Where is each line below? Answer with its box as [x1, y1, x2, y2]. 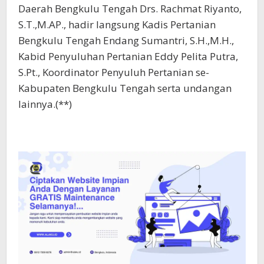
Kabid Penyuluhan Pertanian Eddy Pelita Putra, [18, 49, 238, 63]
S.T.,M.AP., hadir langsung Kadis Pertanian [18, 17, 216, 31]
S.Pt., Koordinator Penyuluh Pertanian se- [18, 65, 209, 79]
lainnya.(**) [18, 97, 72, 111]
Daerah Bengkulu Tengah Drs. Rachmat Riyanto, [18, 1, 242, 15]
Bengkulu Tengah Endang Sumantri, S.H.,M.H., [18, 33, 234, 47]
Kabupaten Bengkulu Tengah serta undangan [18, 81, 232, 95]
